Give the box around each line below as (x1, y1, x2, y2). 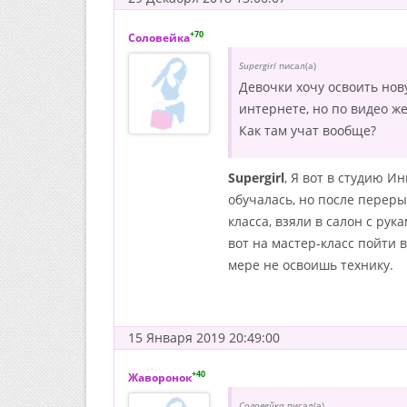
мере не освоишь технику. (228, 256, 393, 273)
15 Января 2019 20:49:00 (128, 329, 280, 346)
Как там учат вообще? (239, 122, 376, 139)
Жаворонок (128, 370, 192, 385)
